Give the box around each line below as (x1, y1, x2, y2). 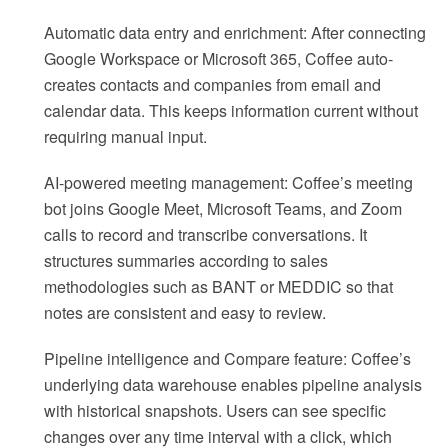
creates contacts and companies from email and (44, 73, 381, 97)
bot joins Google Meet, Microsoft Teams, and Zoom (44, 197, 402, 221)
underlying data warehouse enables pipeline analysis (44, 373, 422, 397)
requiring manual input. (44, 125, 207, 149)
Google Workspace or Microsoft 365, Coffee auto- (44, 47, 393, 71)
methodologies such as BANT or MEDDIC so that (44, 275, 393, 299)
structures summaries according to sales (44, 249, 328, 273)
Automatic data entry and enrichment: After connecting (44, 21, 426, 45)
